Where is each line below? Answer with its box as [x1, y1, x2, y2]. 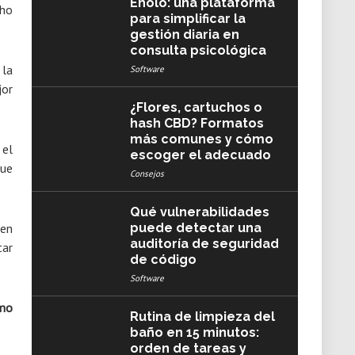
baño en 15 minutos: [129, 325, 259, 340]
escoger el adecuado [129, 147, 271, 162]
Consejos [129, 168, 164, 179]
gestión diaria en [129, 27, 239, 42]
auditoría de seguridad [129, 236, 279, 251]
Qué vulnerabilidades [129, 204, 269, 219]
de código [129, 252, 197, 267]
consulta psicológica [129, 43, 266, 58]
